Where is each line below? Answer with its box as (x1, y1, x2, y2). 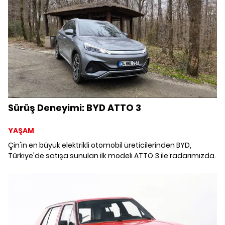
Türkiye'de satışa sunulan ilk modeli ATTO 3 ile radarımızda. (8, 150, 216, 161)
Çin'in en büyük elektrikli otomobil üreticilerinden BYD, (8, 140, 191, 150)
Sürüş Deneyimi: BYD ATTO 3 (8, 101, 141, 114)
